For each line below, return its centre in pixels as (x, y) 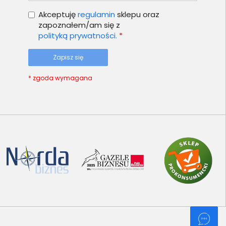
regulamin (96, 14)
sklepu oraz (137, 14)
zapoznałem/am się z (79, 25)
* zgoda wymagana (60, 78)
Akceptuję (58, 14)
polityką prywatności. (77, 35)
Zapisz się (68, 57)
